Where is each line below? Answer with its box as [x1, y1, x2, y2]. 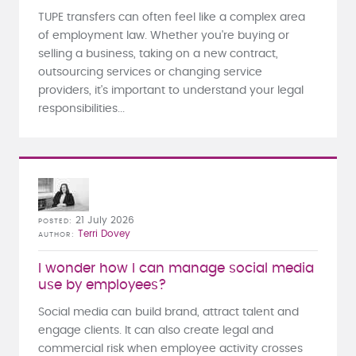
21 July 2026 [75, 215, 134, 225]
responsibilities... [38, 103, 125, 114]
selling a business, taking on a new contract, [38, 48, 278, 60]
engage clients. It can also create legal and [38, 324, 273, 336]
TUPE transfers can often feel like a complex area [38, 11, 305, 23]
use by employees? [38, 278, 167, 292]
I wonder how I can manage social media [38, 261, 314, 275]
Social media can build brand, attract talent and [38, 306, 299, 318]
